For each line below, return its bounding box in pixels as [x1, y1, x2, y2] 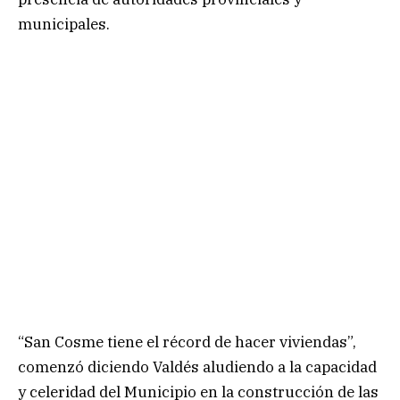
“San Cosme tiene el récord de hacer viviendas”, [18, 332, 356, 353]
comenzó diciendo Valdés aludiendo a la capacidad [18, 357, 377, 378]
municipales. [18, 13, 110, 34]
